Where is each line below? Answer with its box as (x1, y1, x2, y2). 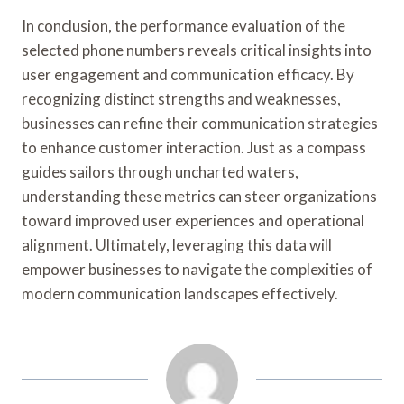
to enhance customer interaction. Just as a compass (22, 137, 366, 157)
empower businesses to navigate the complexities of (22, 259, 372, 279)
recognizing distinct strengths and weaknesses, (22, 88, 341, 108)
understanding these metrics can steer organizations (22, 186, 377, 206)
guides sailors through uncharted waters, (22, 161, 298, 181)
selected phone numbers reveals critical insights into (22, 40, 372, 60)
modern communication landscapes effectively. (22, 283, 338, 303)
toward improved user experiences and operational (22, 210, 364, 230)
